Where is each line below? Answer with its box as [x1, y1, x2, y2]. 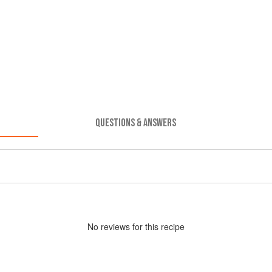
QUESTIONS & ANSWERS [95, 116, 177, 129]
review [101, 220, 126, 233]
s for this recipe [126, 220, 185, 233]
